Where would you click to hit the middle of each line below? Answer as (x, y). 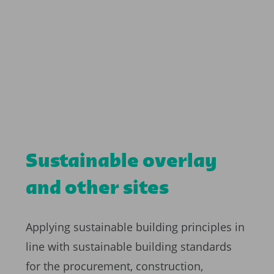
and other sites (97, 189)
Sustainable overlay (121, 162)
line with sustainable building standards (129, 247)
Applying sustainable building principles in (135, 227)
